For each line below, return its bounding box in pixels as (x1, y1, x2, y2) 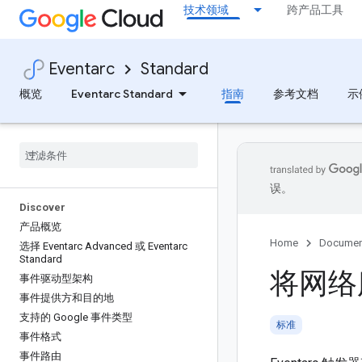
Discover (19, 201, 65, 213)
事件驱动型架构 (19, 272, 93, 284)
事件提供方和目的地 (19, 292, 114, 304)
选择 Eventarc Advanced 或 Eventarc (19, 240, 187, 252)
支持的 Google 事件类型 (19, 311, 133, 323)
